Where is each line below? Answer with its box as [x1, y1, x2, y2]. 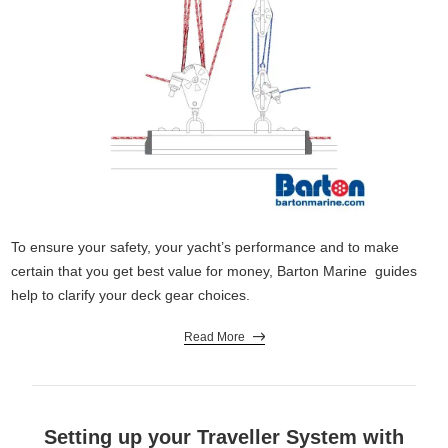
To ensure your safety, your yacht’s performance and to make [11, 238, 400, 255]
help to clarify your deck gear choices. [11, 286, 251, 303]
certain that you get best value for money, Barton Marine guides [11, 262, 418, 279]
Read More [183, 329, 245, 344]
